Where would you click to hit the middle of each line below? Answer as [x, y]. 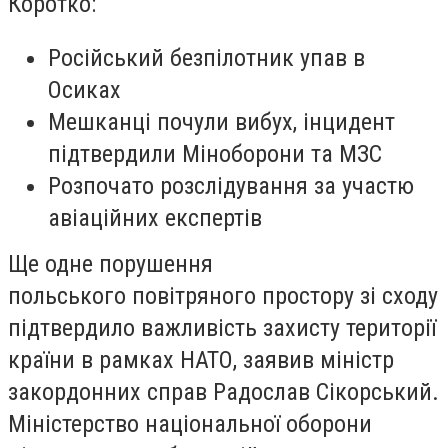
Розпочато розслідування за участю [231, 185]
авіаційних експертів [155, 217]
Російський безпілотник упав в [206, 57]
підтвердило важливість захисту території [222, 327]
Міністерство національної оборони [190, 423]
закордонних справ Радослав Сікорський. [223, 391]
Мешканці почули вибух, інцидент [221, 121]
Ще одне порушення [110, 263]
